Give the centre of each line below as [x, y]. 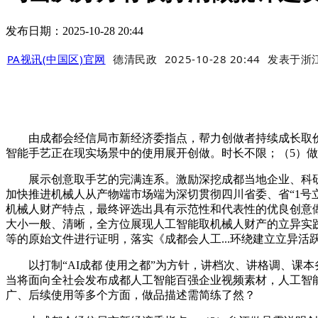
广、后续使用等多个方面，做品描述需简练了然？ [131, 295]
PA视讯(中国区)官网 [56, 59]
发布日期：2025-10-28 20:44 [75, 31]
